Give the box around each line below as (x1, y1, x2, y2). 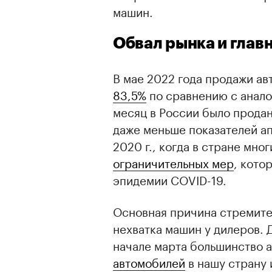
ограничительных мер (113, 152, 234, 171)
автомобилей (113, 252, 185, 271)
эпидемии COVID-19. (113, 169, 226, 188)
